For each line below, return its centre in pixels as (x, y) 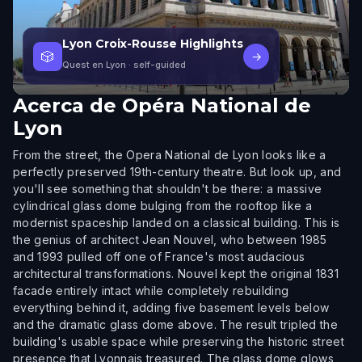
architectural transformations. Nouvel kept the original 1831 (176, 274)
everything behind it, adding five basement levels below (171, 307)
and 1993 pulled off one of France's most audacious (159, 257)
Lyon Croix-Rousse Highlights (153, 44)
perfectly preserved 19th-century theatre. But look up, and (177, 172)
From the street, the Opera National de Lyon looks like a (170, 155)
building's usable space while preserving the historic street (179, 341)
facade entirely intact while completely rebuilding (151, 290)
